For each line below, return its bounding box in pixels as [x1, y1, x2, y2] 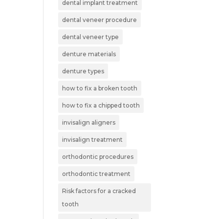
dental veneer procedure [62, 16, 137, 23]
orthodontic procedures [62, 153, 134, 160]
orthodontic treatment [62, 170, 131, 177]
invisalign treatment [62, 135, 123, 143]
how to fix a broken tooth [62, 84, 138, 92]
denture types [62, 67, 105, 75]
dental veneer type [62, 33, 119, 41]
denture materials [62, 50, 116, 58]
